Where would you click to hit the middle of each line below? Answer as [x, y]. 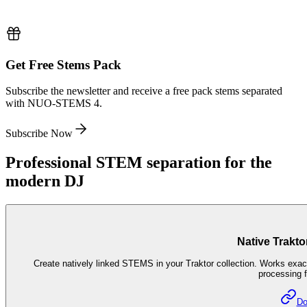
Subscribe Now [39, 180]
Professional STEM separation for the [139, 209]
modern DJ [45, 228]
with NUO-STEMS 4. [54, 150]
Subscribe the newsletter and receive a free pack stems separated [144, 138]
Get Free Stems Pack [63, 111]
